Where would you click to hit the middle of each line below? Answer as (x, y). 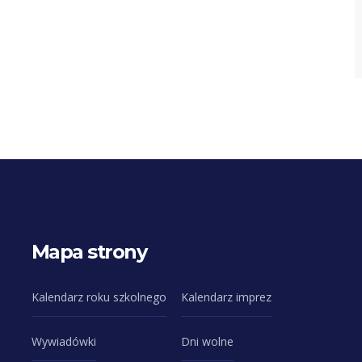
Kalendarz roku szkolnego (99, 297)
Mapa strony (89, 252)
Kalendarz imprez (226, 297)
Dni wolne (207, 341)
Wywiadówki (63, 341)
